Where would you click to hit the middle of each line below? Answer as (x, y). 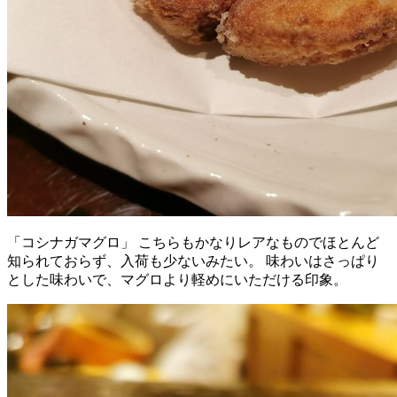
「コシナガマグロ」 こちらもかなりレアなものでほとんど (193, 242)
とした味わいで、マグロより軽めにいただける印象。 (177, 279)
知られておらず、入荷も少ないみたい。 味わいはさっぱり (193, 261)
